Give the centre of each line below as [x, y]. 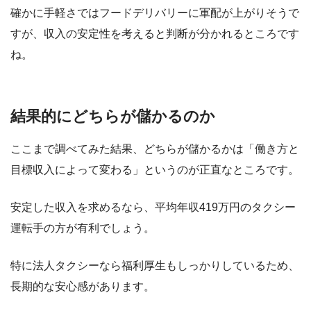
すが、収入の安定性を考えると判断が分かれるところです [155, 33]
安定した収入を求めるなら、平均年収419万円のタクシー [153, 208]
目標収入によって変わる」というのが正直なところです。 [155, 170]
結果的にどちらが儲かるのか [113, 116]
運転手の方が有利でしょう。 [83, 228]
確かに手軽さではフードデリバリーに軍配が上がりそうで [155, 12]
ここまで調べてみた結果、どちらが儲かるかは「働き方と [155, 149]
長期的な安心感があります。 [83, 287]
